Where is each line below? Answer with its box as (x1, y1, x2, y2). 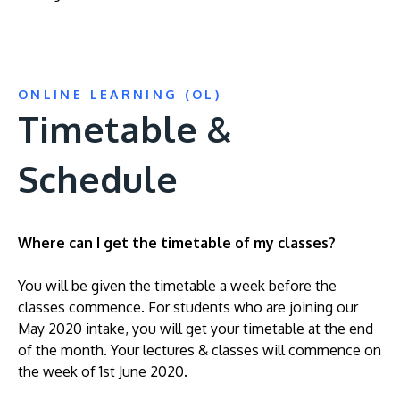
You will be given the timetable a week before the (18, 277, 337, 295)
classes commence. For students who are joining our (18, 298, 358, 316)
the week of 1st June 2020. (18, 362, 187, 380)
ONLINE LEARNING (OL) (18, 87, 222, 102)
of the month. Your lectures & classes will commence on (18, 341, 381, 359)
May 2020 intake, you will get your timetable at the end (18, 320, 373, 337)
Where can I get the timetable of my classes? (18, 234, 336, 252)
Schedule (18, 156, 178, 201)
